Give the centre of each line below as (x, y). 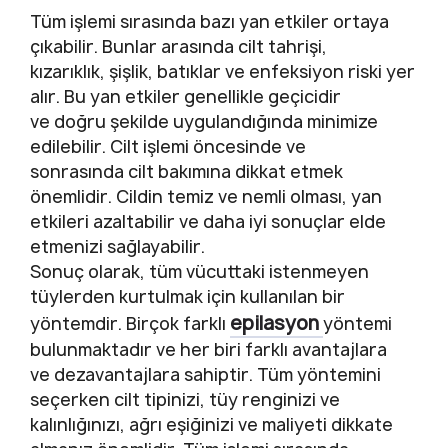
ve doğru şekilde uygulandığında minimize (204, 121)
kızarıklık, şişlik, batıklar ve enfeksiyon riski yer (222, 71)
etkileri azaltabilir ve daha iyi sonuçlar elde (208, 221)
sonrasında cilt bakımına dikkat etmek (186, 171)
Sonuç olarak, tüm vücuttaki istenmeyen (199, 271)
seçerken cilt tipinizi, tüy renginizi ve (185, 399)
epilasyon (276, 322)
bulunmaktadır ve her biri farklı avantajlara (208, 349)
